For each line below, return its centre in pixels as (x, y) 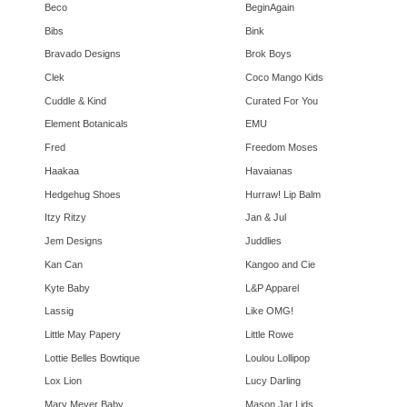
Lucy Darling (273, 381)
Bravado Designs (83, 54)
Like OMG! (269, 311)
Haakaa (62, 170)
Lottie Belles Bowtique (92, 357)
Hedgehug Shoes (83, 194)
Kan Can (64, 264)
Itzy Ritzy (65, 218)
